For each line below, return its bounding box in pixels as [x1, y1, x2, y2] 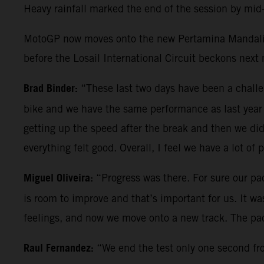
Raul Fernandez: [24, 238, 97, 259]
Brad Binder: [24, 78, 81, 99]
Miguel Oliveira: [24, 168, 96, 189]
